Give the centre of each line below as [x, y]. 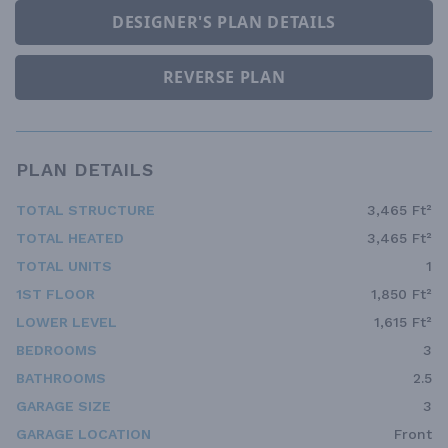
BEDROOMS [56, 349]
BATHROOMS [61, 377]
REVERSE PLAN [224, 77]
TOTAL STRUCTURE [85, 209]
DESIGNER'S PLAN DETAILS [224, 22]
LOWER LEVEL [66, 321]
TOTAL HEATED [70, 237]
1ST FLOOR [55, 293]
